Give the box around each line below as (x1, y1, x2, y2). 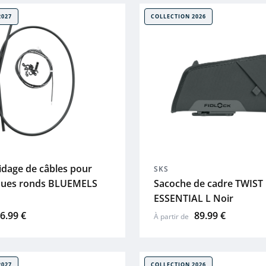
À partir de (154, 211, 191, 222)
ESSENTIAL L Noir (154, 192, 234, 205)
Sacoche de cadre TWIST (154, 177, 264, 191)
